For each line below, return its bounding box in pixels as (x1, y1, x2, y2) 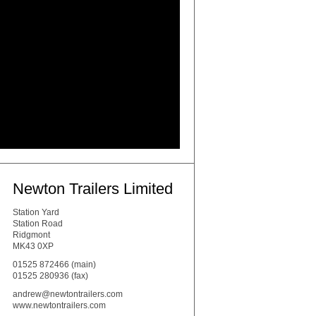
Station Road (13, 219, 63, 229)
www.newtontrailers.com (13, 300, 106, 311)
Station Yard (13, 207, 59, 218)
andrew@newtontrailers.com (13, 289, 123, 300)
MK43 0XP (13, 241, 54, 252)
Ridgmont (13, 230, 50, 241)
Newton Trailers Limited (13, 180, 173, 198)
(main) (69, 260, 96, 270)
